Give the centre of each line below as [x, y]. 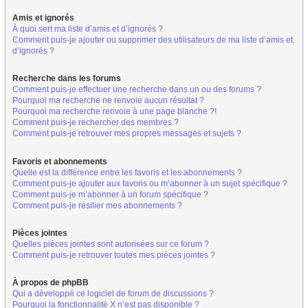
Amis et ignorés [43, 18]
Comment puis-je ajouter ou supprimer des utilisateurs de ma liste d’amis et [153, 40]
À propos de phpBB [51, 282]
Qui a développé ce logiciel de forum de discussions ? [113, 293]
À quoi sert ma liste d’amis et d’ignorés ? [88, 29]
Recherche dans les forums [67, 79]
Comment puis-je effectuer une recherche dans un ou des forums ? [137, 90]
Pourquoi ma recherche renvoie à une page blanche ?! [114, 112]
